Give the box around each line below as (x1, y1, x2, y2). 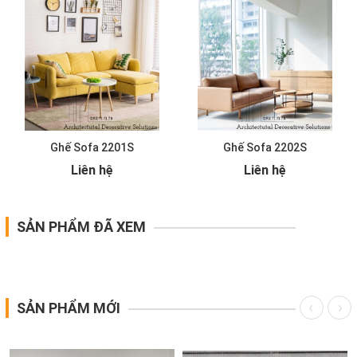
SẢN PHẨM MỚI (17, 300, 120, 317)
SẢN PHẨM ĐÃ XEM (17, 218, 146, 236)
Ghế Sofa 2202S (223, 141, 307, 155)
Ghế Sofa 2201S (50, 141, 134, 155)
